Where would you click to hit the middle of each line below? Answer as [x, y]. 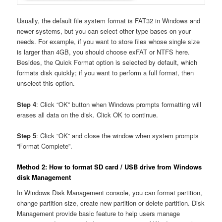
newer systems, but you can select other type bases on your [104, 31]
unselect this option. [46, 83]
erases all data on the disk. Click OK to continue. [88, 114]
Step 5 [27, 135]
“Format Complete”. [45, 146]
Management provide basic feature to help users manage [99, 214]
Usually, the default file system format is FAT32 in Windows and [109, 21]
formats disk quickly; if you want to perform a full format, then [106, 73]
